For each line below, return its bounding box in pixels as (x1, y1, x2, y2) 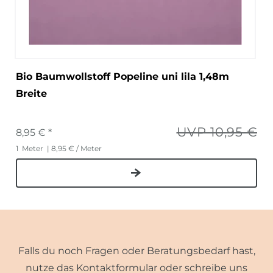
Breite (16, 87, 47, 99)
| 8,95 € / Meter (45, 143, 102, 153)
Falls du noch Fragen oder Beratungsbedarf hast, (18, 244, 255, 257)
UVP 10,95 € (176, 124, 257, 140)
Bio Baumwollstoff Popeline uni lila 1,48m (16, 70, 229, 82)
